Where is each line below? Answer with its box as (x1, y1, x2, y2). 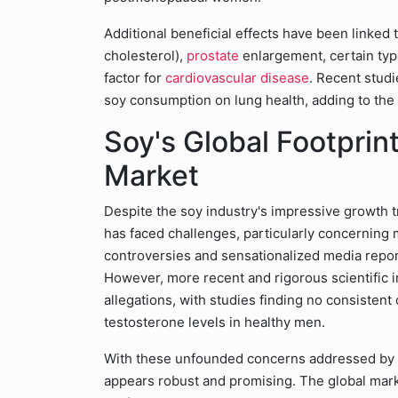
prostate (187, 47, 243, 64)
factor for (104, 69, 165, 86)
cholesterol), (104, 47, 187, 64)
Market (104, 158, 199, 193)
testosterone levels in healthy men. (104, 314, 325, 330)
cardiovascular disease (165, 69, 309, 86)
